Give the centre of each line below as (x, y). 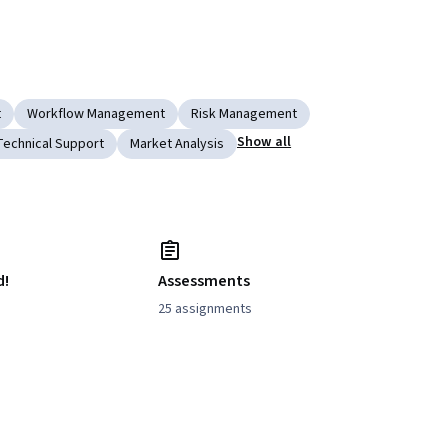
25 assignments (205, 309)
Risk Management (244, 114)
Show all (264, 142)
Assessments (204, 281)
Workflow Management (96, 114)
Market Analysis (177, 144)
